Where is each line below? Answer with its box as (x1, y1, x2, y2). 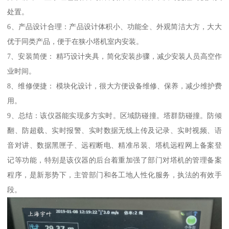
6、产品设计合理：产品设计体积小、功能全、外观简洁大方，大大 (7, 22, 222, 31)
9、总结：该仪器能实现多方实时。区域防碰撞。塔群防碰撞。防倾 (7, 111, 222, 120)
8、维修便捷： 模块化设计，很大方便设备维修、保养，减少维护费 (7, 81, 222, 90)
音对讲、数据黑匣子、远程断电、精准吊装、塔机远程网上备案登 (7, 141, 222, 149)
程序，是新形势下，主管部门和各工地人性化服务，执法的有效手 (7, 170, 222, 179)
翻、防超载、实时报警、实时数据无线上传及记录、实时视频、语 (7, 126, 222, 134)
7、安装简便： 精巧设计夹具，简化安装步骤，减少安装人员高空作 (7, 52, 222, 60)
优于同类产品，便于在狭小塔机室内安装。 (7, 37, 144, 45)
